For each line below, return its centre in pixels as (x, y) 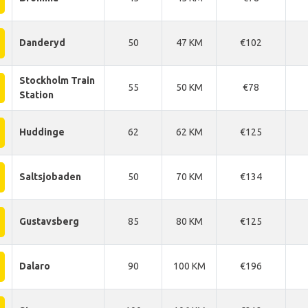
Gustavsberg (49, 221)
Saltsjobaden (50, 177)
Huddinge (42, 132)
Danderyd (42, 43)
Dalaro (35, 266)
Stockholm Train (57, 80)
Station (36, 95)
